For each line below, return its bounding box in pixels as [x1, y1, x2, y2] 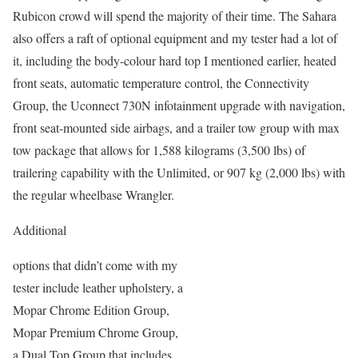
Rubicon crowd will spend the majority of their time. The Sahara [13, 7, 336, 24]
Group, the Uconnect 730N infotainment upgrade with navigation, [13, 97, 345, 113]
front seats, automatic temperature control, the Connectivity [13, 74, 309, 91]
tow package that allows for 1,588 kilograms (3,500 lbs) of [13, 141, 305, 158]
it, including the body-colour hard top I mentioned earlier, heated [13, 52, 336, 69]
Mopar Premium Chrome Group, [13, 324, 178, 340]
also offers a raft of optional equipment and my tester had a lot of [13, 30, 337, 46]
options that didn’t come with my [13, 257, 177, 273]
